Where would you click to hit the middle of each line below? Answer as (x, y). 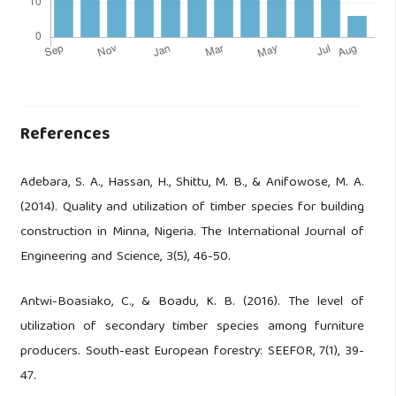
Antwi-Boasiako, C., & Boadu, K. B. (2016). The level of (192, 302)
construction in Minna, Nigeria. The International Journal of (192, 232)
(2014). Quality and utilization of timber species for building (192, 207)
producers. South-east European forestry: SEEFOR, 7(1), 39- (192, 351)
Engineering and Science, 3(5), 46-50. (125, 257)
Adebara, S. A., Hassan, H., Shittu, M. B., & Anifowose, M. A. (192, 183)
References (65, 135)
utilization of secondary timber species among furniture (192, 327)
